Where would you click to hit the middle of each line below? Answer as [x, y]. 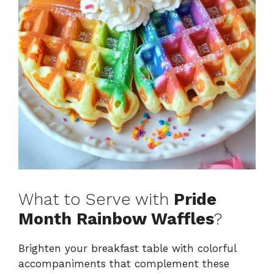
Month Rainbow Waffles [116, 219]
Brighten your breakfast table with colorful [127, 248]
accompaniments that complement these [124, 263]
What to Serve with [96, 199]
